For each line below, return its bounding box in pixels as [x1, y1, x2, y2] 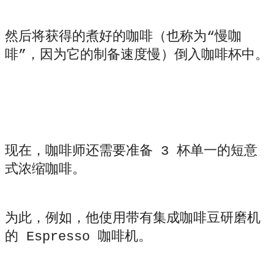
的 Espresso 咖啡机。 [5, 229, 152, 245]
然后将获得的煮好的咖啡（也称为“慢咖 [5, 29, 242, 45]
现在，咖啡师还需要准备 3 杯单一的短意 [5, 144, 257, 160]
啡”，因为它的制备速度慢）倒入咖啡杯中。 [5, 48, 268, 64]
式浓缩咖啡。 [5, 162, 86, 178]
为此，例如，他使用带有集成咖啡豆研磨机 [5, 211, 261, 227]
